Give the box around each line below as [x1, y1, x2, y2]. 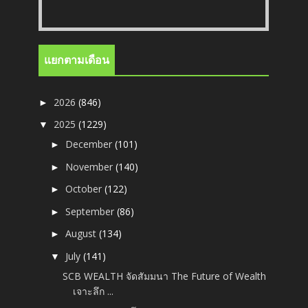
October [65, 182, 105, 196]
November [65, 159, 116, 173]
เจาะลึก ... [73, 284, 114, 298]
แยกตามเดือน [44, 53, 110, 67]
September [65, 204, 118, 218]
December [65, 137, 115, 151]
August [65, 227, 100, 241]
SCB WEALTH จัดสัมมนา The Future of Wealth [63, 269, 267, 283]
